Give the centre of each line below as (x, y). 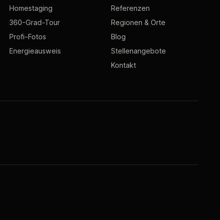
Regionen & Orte (138, 23)
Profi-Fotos (28, 37)
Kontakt (123, 65)
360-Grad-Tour (35, 23)
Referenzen (130, 8)
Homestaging (31, 8)
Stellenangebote (138, 51)
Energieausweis (35, 51)
